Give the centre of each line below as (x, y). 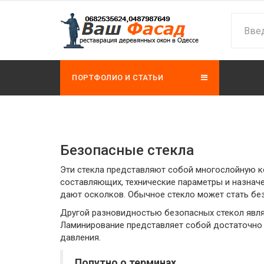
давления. (80, 237)
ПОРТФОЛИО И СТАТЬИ (118, 77)
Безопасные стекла (127, 150)
